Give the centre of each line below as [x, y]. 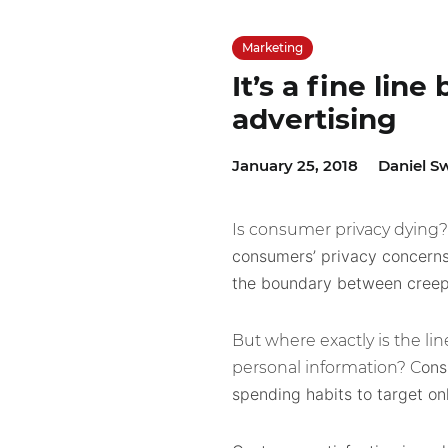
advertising [314, 118]
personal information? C [326, 367]
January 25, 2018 [294, 165]
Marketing [272, 47]
